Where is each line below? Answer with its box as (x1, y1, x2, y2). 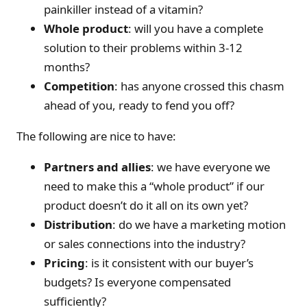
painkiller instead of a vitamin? (44, 1, 203, 18)
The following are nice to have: (16, 128, 176, 145)
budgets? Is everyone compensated (44, 274, 231, 291)
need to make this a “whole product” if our (44, 178, 265, 195)
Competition (44, 78, 114, 95)
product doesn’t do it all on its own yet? (44, 197, 248, 214)
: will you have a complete (128, 21, 263, 37)
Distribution (44, 217, 112, 233)
